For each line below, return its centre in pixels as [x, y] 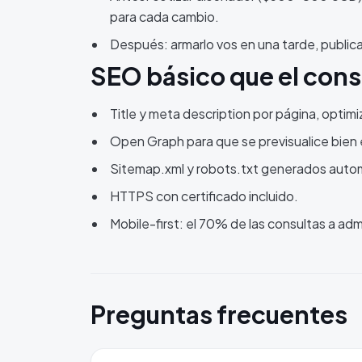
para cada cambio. [164, 17]
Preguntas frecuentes [219, 314]
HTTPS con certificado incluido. [204, 196]
